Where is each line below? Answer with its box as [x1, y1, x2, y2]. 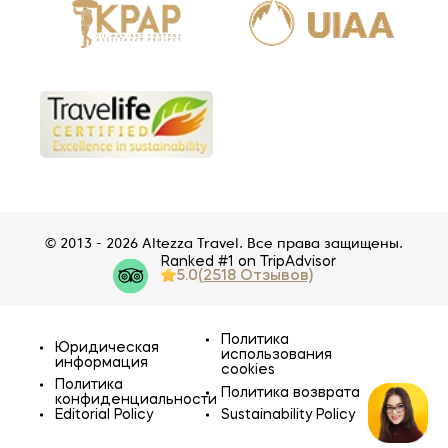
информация [55, 355, 148, 370]
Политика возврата [220, 385, 360, 400]
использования [220, 348, 332, 363]
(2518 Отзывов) [197, 269, 313, 284]
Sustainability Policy [220, 408, 355, 423]
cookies [220, 363, 275, 378]
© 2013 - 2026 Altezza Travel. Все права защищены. [45, 237, 403, 252]
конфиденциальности [55, 393, 217, 408]
